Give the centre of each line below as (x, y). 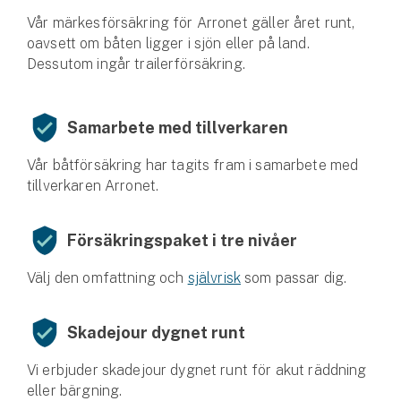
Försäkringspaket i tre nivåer (182, 241)
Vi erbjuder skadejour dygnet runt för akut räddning (197, 370)
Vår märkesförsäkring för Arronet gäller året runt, (191, 22)
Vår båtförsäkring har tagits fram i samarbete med (193, 165)
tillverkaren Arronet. (93, 185)
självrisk (214, 277)
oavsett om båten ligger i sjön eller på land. (168, 43)
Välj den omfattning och (107, 277)
